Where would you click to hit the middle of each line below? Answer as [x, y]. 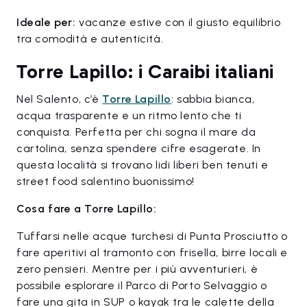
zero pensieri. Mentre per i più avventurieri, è [137, 269]
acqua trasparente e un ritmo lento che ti [129, 116]
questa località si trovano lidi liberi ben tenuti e [143, 165]
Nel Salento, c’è [60, 99]
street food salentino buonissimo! [106, 182]
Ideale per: [46, 23]
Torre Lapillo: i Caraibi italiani [145, 72]
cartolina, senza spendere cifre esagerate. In [139, 149]
